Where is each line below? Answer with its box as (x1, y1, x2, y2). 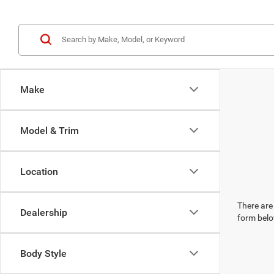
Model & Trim (20, 124, 79, 136)
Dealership (20, 206, 67, 218)
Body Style (20, 247, 67, 259)
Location (20, 165, 58, 177)
